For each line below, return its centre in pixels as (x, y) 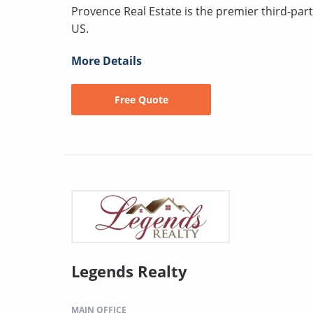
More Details (107, 60)
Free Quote (141, 99)
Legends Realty (129, 271)
